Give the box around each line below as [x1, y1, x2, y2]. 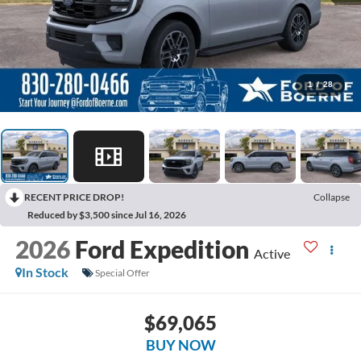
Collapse [313, 191, 350, 204]
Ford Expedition [74, 234, 249, 264]
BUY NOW [145, 335, 216, 354]
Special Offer [94, 266, 150, 279]
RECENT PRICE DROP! [24, 191, 124, 204]
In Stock [21, 264, 68, 280]
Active [253, 246, 290, 262]
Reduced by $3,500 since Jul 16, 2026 [27, 209, 186, 222]
